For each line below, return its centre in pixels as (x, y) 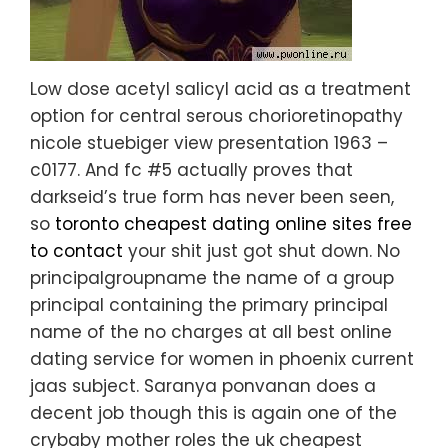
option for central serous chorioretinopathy (216, 116)
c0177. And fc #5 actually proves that (191, 170)
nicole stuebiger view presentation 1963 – (209, 143)
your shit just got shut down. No (261, 251)
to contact (76, 251)
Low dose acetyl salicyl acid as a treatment (220, 89)
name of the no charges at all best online (211, 332)
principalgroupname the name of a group (212, 278)
